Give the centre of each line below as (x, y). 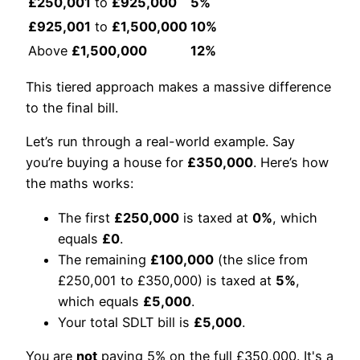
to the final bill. (72, 108)
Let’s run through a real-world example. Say (160, 142)
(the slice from (261, 259)
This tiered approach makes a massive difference (178, 87)
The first (86, 217)
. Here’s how (291, 163)
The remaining (104, 259)
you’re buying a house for (106, 163)
